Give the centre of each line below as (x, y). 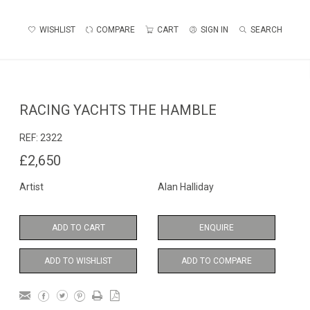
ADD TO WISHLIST (78, 261)
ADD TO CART (78, 228)
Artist (31, 187)
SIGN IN (215, 29)
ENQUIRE (217, 228)
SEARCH (266, 29)
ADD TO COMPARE (217, 261)
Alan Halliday (186, 187)
